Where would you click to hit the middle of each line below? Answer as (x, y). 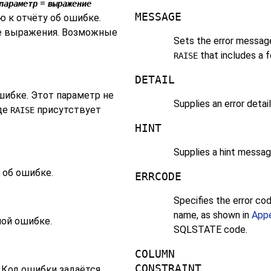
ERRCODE (158, 177)
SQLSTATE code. (210, 230)
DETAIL (155, 80)
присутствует (68, 110)
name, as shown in (212, 215)
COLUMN (155, 254)
